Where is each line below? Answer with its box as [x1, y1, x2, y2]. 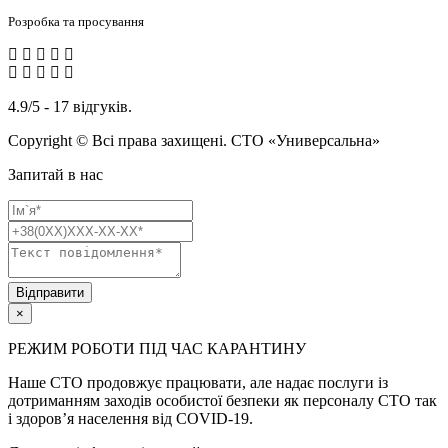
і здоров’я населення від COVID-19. [8, 409, 253, 427]
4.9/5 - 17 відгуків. [8, 97, 132, 115]
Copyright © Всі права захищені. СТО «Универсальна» [8, 131, 380, 149]
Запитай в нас [8, 165, 103, 183]
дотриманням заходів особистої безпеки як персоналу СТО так [8, 391, 437, 409]
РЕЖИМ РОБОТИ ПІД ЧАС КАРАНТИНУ [8, 339, 306, 357]
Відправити [16, 284, 84, 300]
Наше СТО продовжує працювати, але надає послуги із [8, 373, 388, 391]
